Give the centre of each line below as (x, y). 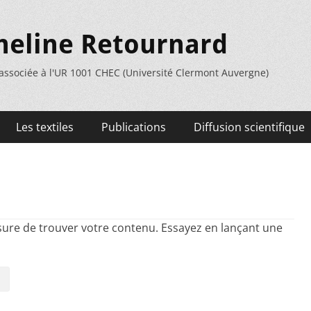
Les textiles (45, 127)
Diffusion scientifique (249, 127)
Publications (134, 127)
